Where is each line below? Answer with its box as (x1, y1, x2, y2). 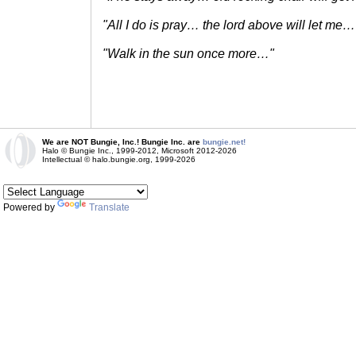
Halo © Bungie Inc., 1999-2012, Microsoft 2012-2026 (42, 146, 237, 155)
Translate (89, 202, 130, 213)
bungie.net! (203, 137, 246, 146)
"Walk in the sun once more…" (103, 47, 274, 60)
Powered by (3, 202, 57, 213)
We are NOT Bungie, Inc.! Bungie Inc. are (42, 137, 203, 146)
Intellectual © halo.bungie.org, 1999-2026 (42, 155, 195, 164)
